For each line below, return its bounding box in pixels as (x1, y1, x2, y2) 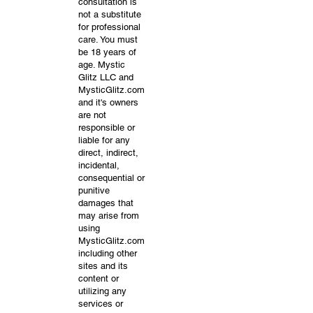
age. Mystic (78, 59, 125, 70)
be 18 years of (78, 47, 136, 57)
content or (78, 273, 119, 284)
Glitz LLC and (78, 72, 133, 82)
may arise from (78, 210, 139, 221)
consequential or (78, 173, 145, 183)
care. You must (78, 34, 138, 45)
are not (78, 110, 106, 120)
